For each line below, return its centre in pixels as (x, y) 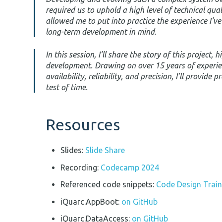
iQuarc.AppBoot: (91, 201)
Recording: (81, 167)
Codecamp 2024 (130, 167)
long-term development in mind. (101, 32)
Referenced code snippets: (109, 185)
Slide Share (105, 150)
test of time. (67, 87)
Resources (83, 124)
